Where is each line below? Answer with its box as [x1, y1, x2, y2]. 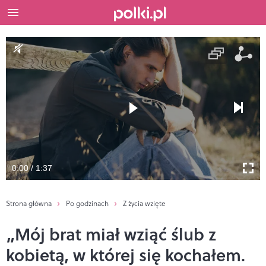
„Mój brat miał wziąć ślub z [6, 221, 216, 246]
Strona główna [6, 198, 52, 208]
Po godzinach [66, 198, 109, 208]
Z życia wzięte [123, 198, 166, 208]
